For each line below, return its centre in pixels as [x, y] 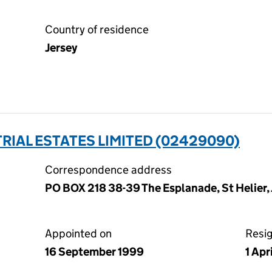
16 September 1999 [94, 252]
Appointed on [78, 233]
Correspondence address [108, 170]
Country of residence [97, 29]
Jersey [61, 48]
